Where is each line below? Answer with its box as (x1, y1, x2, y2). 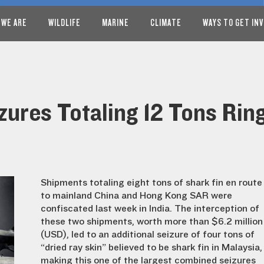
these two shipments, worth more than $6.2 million (41, 216, 263, 227)
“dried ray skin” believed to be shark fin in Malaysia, (41, 242, 262, 253)
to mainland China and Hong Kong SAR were (41, 190, 232, 201)
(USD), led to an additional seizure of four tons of (41, 229, 255, 240)
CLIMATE (150, 17, 181, 28)
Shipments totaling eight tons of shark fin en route (41, 177, 262, 188)
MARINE (102, 17, 129, 28)
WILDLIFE (48, 17, 81, 28)
